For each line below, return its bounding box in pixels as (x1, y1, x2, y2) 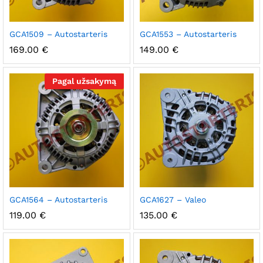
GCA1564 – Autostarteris (9, 195, 107, 204)
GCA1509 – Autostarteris (9, 29, 107, 39)
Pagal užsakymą (52, 76, 116, 86)
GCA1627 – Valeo (139, 195, 206, 204)
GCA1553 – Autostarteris (139, 29, 237, 39)
